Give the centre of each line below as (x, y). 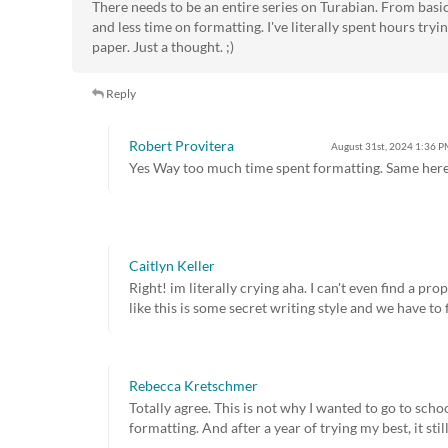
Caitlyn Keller (172, 266)
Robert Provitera (181, 146)
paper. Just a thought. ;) (163, 47)
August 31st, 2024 (372, 146)
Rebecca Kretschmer (193, 386)
